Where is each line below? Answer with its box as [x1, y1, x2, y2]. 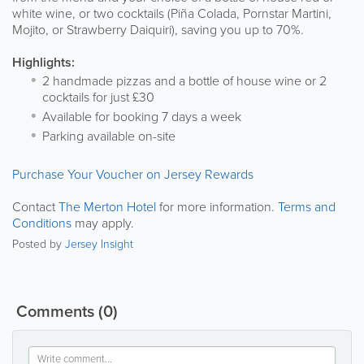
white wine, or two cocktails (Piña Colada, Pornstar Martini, [12, 3, 331, 22]
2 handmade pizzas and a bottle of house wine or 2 [42, 71, 327, 89]
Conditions [12, 213, 71, 232]
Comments [12, 298, 98, 323]
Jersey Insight [65, 235, 133, 251]
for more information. [156, 197, 278, 215]
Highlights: [12, 52, 75, 71]
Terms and [278, 197, 336, 215]
